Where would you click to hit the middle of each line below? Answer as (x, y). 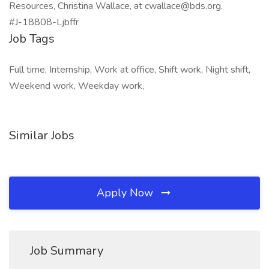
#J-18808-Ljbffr (44, 22)
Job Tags (32, 39)
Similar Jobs (42, 135)
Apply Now (126, 193)
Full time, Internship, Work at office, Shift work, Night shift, (130, 70)
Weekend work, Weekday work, (77, 86)
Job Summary (67, 251)
